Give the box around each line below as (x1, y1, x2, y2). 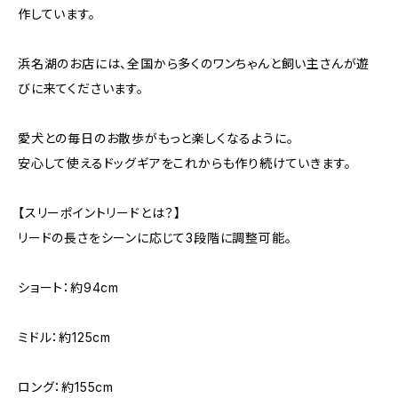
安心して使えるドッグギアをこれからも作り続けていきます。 (18, 155, 352, 171)
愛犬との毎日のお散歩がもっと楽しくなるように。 (18, 131, 294, 146)
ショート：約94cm (18, 280, 119, 295)
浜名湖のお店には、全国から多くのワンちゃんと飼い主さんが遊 (18, 56, 370, 71)
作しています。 (18, 6, 96, 21)
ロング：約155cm (18, 379, 114, 394)
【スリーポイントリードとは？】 (18, 205, 182, 220)
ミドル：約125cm (18, 330, 111, 345)
